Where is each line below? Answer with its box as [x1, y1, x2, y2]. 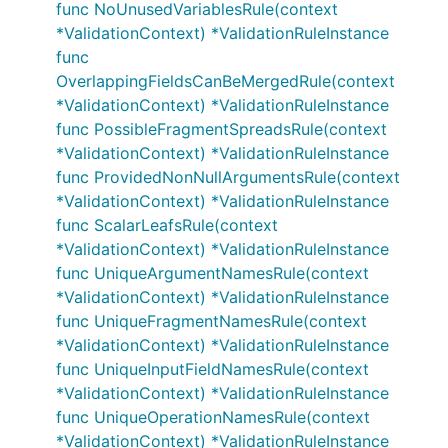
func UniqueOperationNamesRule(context [56, 407, 370, 427]
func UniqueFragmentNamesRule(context [56, 311, 367, 331]
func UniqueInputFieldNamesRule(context [56, 359, 369, 379]
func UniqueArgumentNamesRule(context [56, 263, 369, 283]
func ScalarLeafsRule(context [56, 215, 278, 235]
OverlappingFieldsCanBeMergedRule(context [56, 71, 395, 91]
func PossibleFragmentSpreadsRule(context [56, 119, 387, 139]
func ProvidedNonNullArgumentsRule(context [56, 167, 400, 187]
